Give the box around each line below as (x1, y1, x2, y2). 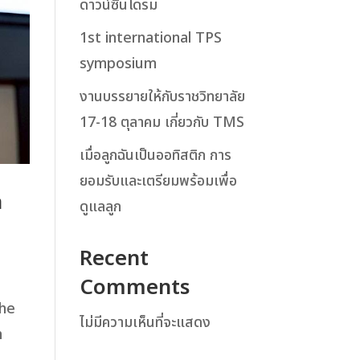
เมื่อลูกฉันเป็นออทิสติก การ (79, 145, 231, 166)
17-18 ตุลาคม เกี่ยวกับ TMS (79, 112, 244, 133)
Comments (79, 272, 190, 304)
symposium (79, 53, 157, 75)
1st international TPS (79, 27, 222, 49)
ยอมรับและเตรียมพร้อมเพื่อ (79, 170, 237, 192)
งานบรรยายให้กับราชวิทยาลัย (79, 86, 245, 108)
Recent (79, 243, 149, 275)
